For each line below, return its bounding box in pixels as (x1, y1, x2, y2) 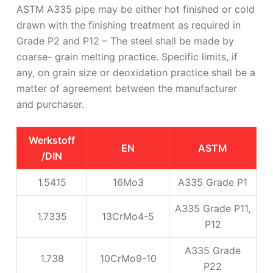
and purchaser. (16, 98, 84, 111)
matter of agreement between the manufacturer (16, 82, 237, 95)
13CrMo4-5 (102, 210, 154, 223)
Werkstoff (29, 134, 75, 147)
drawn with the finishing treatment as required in (16, 19, 241, 32)
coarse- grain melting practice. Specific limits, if (16, 51, 238, 63)
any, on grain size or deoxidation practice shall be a (16, 66, 255, 79)
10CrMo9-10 (99, 252, 157, 265)
